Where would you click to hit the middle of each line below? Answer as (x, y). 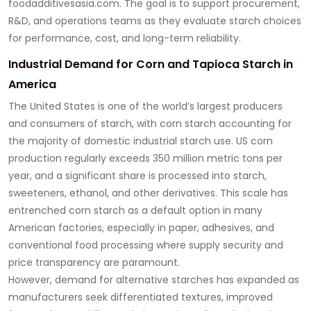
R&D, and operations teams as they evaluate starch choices (155, 20)
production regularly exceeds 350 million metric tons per (145, 158)
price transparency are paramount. (94, 262)
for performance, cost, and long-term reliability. (125, 38)
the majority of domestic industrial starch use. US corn (141, 141)
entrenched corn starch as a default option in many (135, 210)
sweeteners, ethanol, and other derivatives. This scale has (148, 193)
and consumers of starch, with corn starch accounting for (150, 123)
